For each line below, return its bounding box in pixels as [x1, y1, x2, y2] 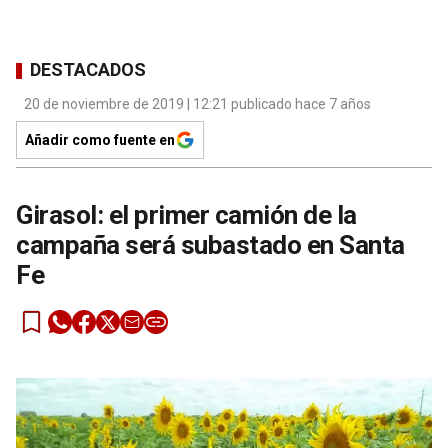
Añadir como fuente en [25, 131, 175, 148]
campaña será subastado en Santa [16, 229, 405, 260]
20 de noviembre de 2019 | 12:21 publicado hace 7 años [24, 95, 371, 112]
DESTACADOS [30, 59, 146, 81]
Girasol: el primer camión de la [16, 199, 357, 230]
